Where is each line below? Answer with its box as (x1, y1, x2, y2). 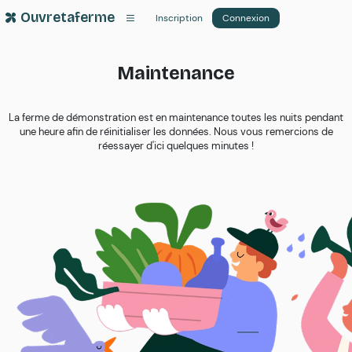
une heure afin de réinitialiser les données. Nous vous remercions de (19, 125, 333, 138)
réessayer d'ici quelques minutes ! (98, 139, 254, 152)
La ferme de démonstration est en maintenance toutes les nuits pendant (9, 111, 343, 124)
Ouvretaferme (20, 9, 115, 26)
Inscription (155, 11, 203, 24)
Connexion (222, 11, 269, 24)
